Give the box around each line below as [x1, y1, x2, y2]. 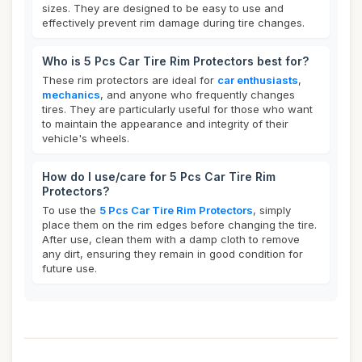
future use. [42, 262, 97, 275]
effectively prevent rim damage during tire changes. [42, 16, 305, 29]
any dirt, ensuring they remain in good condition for [42, 247, 303, 260]
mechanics [42, 88, 100, 101]
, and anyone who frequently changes [100, 88, 295, 101]
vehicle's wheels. [42, 132, 129, 145]
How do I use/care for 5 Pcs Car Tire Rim [42, 170, 276, 183]
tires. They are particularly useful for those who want [42, 103, 313, 116]
